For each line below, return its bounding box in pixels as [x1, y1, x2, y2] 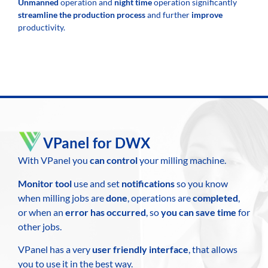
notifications [121, 177, 175, 189]
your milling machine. [138, 154, 226, 166]
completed [193, 191, 238, 203]
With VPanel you [18, 154, 90, 166]
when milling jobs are [18, 191, 106, 203]
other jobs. [18, 220, 63, 232]
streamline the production [18, 9, 115, 20]
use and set [72, 177, 121, 189]
